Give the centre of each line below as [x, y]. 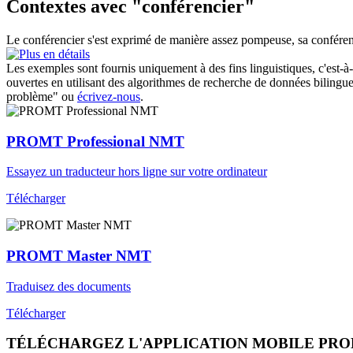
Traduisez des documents [69, 286]
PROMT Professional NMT [95, 141]
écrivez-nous [109, 96]
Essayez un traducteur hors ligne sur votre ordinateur [137, 172]
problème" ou [42, 96]
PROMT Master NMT [79, 255]
